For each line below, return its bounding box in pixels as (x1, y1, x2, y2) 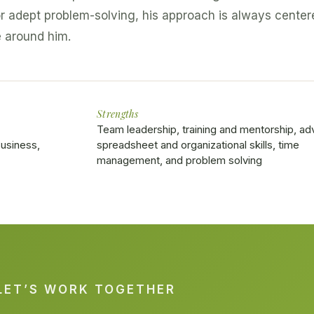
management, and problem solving (97, 153, 262, 168)
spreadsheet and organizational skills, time (97, 138, 299, 152)
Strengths (97, 107, 139, 121)
